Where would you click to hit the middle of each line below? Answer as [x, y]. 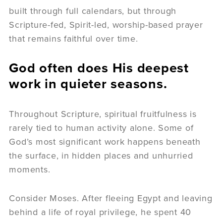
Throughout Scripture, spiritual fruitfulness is [103, 114]
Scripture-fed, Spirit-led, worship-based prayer [106, 25]
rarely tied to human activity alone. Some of [101, 128]
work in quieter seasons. [90, 84]
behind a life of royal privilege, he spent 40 [100, 212]
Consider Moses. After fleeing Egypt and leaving [111, 198]
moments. [31, 169]
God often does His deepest [99, 68]
